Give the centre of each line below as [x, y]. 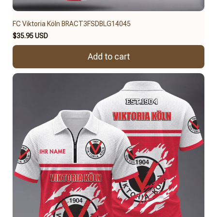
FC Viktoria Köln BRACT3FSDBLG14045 [72, 23]
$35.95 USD [30, 36]
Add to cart [108, 57]
